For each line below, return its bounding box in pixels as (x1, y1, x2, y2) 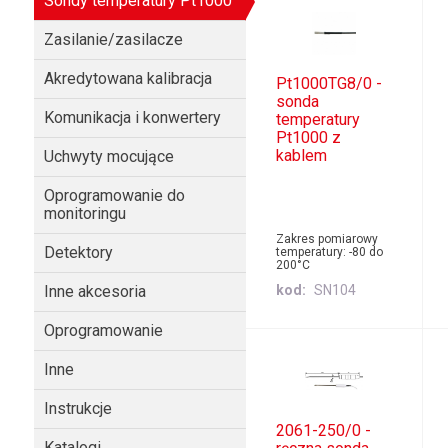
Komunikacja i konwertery (43, 108, 221, 127)
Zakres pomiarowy (276, 232, 379, 247)
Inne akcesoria (43, 282, 146, 301)
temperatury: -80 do (276, 245, 384, 260)
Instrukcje (43, 399, 112, 418)
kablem (276, 146, 328, 166)
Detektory (43, 243, 113, 262)
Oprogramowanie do (43, 186, 185, 205)
